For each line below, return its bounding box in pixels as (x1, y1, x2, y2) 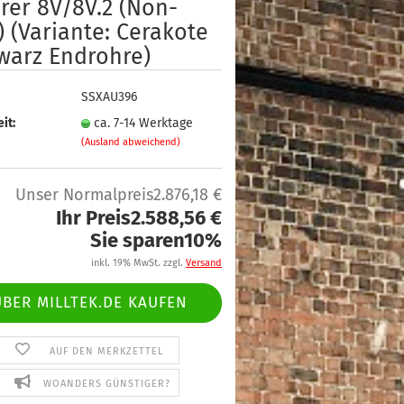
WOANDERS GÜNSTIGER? (42, 378, 170, 390)
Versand (186, 257, 222, 269)
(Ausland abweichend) (80, 135, 180, 148)
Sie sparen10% (90, 228, 222, 252)
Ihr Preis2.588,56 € (56, 206, 222, 230)
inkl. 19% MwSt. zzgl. (91, 257, 186, 269)
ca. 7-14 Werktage (93, 115, 193, 131)
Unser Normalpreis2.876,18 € (15, 185, 222, 205)
